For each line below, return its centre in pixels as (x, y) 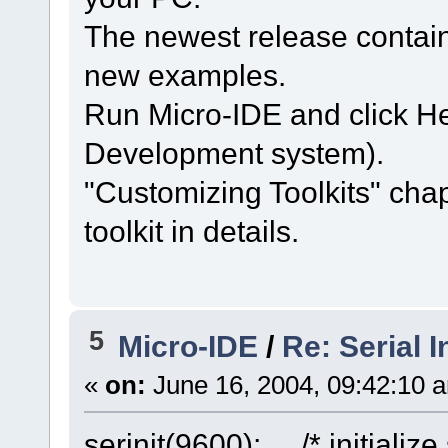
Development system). (233, 152)
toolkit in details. (191, 230)
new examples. (184, 74)
